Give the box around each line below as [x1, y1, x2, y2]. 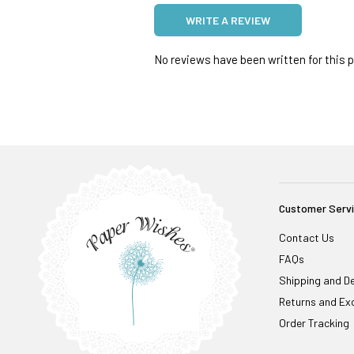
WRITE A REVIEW [186, 13, 270, 28]
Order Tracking [278, 316, 349, 330]
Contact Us [278, 231, 334, 245]
